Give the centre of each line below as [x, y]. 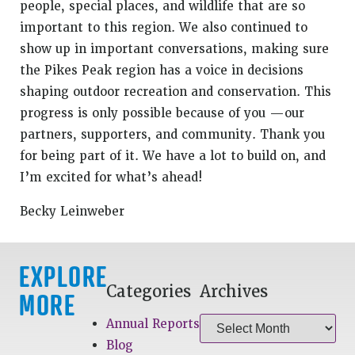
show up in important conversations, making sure [174, 49]
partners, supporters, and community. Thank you [172, 135]
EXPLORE [63, 276]
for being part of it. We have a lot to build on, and [173, 156]
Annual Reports [153, 324]
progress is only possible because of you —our [162, 113]
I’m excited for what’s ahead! [111, 177]
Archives [234, 292]
